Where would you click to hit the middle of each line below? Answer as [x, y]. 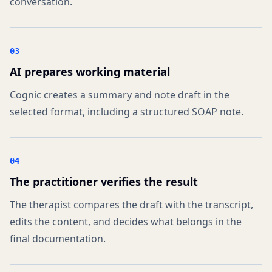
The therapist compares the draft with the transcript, [131, 205]
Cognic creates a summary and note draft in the [120, 95]
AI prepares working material [90, 72]
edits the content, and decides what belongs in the [126, 222]
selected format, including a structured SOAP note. [127, 112]
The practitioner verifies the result [104, 182]
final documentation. [58, 239]
